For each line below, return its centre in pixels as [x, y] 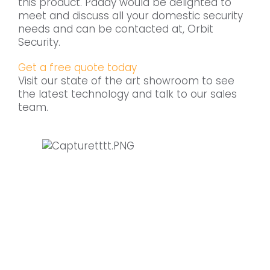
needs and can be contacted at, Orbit [116, 29]
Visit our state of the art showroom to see [126, 81]
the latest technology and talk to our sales [127, 94]
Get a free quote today [77, 68]
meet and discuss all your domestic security [130, 16]
